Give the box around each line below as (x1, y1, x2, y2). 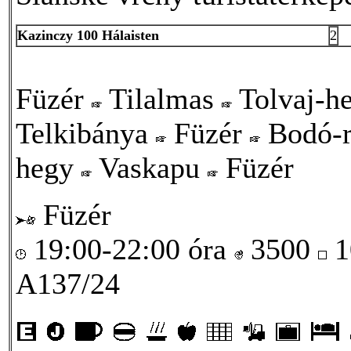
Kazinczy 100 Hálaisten (17, 27, 159, 43)
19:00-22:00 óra (26, 232, 234, 266)
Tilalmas (102, 81, 222, 115)
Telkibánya (16, 116, 156, 150)
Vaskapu (92, 150, 208, 184)
